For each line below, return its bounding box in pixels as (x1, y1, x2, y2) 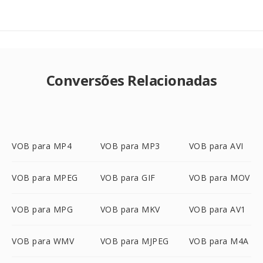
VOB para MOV (188, 172, 250, 183)
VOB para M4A (188, 235, 249, 247)
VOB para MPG (12, 204, 73, 215)
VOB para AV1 (188, 204, 246, 215)
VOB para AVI (188, 140, 244, 151)
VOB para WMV (12, 235, 74, 247)
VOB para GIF (100, 172, 156, 183)
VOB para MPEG (12, 172, 78, 183)
